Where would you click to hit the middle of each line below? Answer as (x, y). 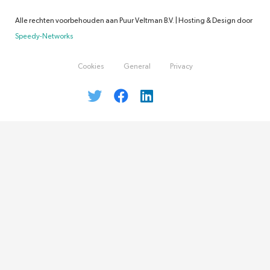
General (137, 67)
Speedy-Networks (44, 36)
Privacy (181, 67)
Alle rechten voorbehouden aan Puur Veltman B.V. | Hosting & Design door (134, 21)
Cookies (91, 67)
